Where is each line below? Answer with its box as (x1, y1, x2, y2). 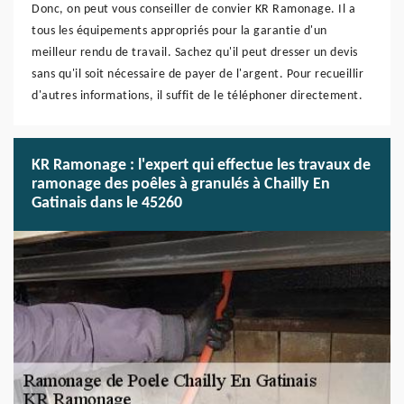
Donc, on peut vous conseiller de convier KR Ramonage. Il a (32, 3, 355, 16)
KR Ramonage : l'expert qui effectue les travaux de (32, 157, 371, 174)
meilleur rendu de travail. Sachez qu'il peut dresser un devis (32, 46, 358, 60)
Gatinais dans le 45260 (32, 195, 182, 212)
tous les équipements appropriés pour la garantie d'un (32, 24, 327, 38)
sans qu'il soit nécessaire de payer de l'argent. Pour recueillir (32, 68, 363, 81)
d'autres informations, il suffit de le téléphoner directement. (32, 89, 363, 103)
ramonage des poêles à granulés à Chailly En (32, 176, 330, 193)
